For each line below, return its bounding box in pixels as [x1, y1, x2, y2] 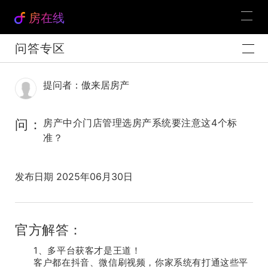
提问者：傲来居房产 [43, 79, 129, 91]
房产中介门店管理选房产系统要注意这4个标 [43, 117, 237, 129]
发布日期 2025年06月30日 [15, 170, 133, 182]
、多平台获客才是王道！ [38, 246, 141, 255]
